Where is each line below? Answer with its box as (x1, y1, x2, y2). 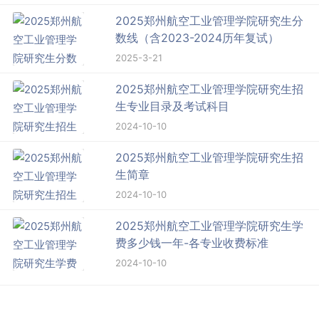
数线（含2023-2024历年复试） (115, 30, 280, 45)
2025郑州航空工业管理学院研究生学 (115, 218, 304, 233)
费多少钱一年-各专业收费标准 (115, 235, 269, 250)
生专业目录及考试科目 (115, 98, 230, 113)
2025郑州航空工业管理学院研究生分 (115, 13, 304, 28)
